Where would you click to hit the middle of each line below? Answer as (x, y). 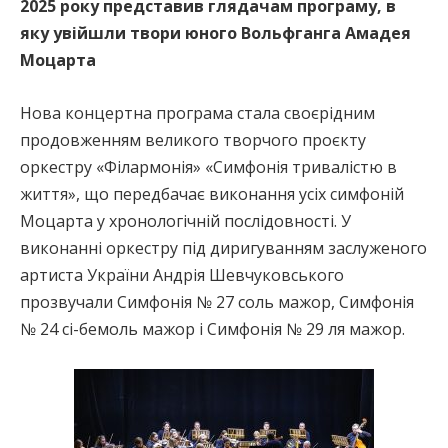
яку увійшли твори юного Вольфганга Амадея (215, 32)
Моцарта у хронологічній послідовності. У (185, 220)
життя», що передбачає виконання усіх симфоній (212, 193)
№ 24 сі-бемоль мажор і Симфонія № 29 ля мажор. (212, 328)
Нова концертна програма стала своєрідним (197, 112)
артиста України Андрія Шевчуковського (182, 274)
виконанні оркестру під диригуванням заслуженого (223, 247)
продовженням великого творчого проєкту (193, 139)
